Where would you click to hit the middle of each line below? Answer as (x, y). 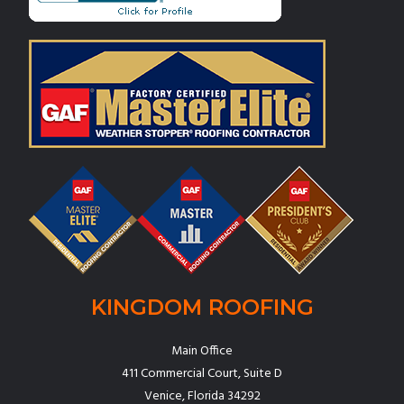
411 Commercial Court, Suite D (202, 373)
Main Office (202, 351)
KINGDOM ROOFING (202, 307)
